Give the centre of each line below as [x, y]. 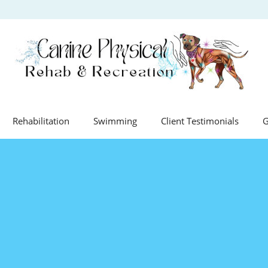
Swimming [115, 121]
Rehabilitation [41, 121]
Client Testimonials [200, 121]
